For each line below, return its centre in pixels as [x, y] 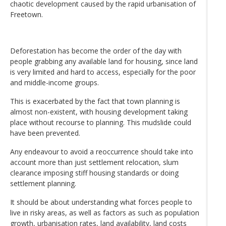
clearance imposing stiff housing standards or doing [94, 173]
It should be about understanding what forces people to [101, 202]
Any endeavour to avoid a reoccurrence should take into [102, 152]
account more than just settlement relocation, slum [94, 162]
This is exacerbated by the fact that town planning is [95, 101]
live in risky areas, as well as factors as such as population [105, 213]
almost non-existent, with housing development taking [99, 112]
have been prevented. [45, 133]
